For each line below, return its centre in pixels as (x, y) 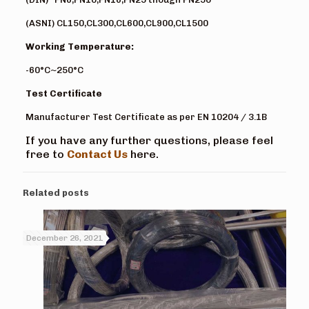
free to (46, 154)
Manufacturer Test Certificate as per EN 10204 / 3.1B (146, 117)
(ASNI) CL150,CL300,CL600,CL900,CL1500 (117, 23)
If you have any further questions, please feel (149, 140)
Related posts (56, 192)
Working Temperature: (79, 46)
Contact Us (97, 154)
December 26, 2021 (64, 238)
